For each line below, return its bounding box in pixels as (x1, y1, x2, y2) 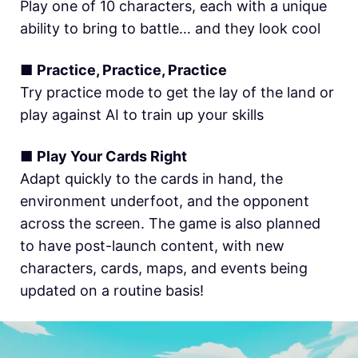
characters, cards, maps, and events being (20, 260, 308, 277)
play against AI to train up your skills (20, 106, 264, 124)
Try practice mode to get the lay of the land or (20, 84, 334, 101)
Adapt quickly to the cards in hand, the (20, 170, 283, 188)
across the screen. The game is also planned (20, 215, 320, 233)
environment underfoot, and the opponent (20, 193, 309, 210)
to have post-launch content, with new (20, 237, 284, 255)
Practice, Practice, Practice (37, 62, 227, 79)
